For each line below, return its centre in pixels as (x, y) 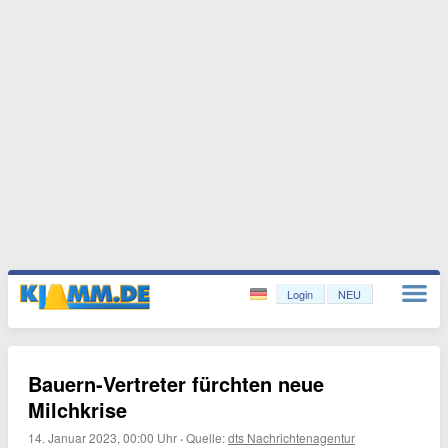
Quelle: (207, 437)
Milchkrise (77, 409)
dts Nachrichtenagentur (291, 437)
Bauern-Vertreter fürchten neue (176, 383)
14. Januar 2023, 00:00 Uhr (102, 437)
